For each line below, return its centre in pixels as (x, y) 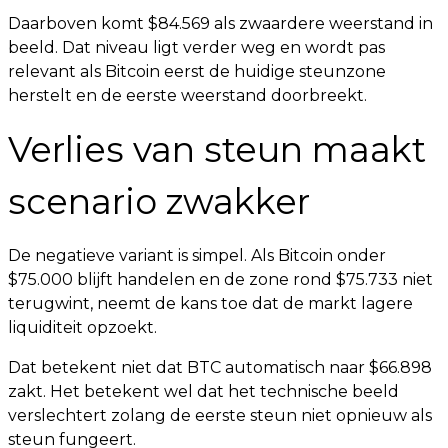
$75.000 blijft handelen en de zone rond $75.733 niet (220, 280)
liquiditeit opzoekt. (82, 328)
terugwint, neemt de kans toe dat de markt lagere (210, 304)
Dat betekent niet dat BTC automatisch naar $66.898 (220, 368)
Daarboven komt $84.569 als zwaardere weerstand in (220, 24)
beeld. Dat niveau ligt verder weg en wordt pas (196, 48)
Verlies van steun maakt (217, 150)
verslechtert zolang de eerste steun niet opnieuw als (220, 416)
